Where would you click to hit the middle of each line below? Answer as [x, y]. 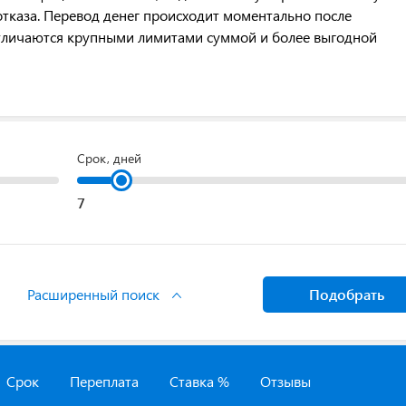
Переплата [104, 381]
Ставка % [199, 381]
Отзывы [285, 381]
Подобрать [347, 294]
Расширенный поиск [95, 294]
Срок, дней [109, 158]
